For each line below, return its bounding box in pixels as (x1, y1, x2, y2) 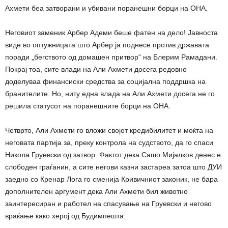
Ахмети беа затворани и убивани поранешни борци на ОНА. (5, 4, 208, 12)
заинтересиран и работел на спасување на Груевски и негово (5, 199, 212, 208)
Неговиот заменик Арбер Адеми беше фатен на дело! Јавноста (5, 28, 218, 37)
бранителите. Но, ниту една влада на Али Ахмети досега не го (5, 90, 215, 98)
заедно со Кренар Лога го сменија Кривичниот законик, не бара (5, 175, 218, 183)
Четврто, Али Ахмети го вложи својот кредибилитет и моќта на (5, 126, 213, 134)
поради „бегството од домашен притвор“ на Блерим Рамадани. (5, 53, 217, 61)
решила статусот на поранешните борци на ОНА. (5, 102, 170, 110)
